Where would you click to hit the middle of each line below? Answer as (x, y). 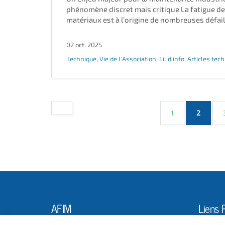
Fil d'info (172, 59)
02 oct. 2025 (84, 45)
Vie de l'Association (128, 59)
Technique (81, 59)
